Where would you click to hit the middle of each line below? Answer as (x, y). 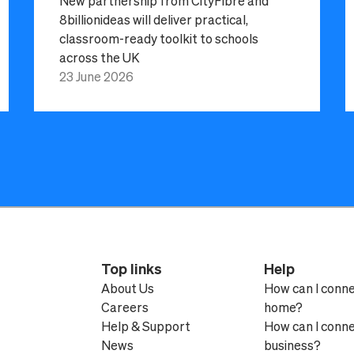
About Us (128, 288)
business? (292, 345)
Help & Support (146, 326)
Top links (132, 269)
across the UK (99, 57)
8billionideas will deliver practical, (153, 19)
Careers (125, 307)
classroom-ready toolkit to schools (158, 38)
